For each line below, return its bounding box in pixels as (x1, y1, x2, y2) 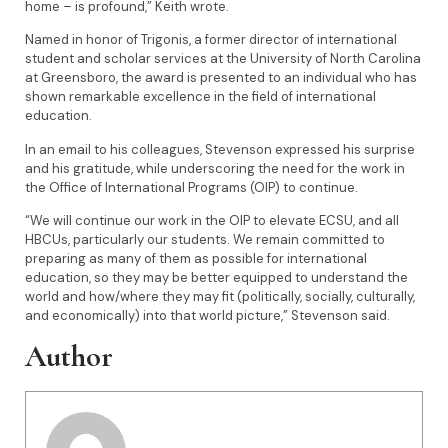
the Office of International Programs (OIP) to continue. (25, 178, 358, 196)
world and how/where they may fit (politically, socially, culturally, (25, 288, 415, 306)
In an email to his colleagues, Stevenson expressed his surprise (25, 140, 415, 158)
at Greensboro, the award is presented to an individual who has (25, 69, 417, 87)
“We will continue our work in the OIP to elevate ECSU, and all (25, 212, 399, 230)
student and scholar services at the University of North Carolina (25, 50, 421, 68)
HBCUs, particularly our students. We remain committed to (25, 231, 385, 249)
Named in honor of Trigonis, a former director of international (25, 31, 397, 49)
